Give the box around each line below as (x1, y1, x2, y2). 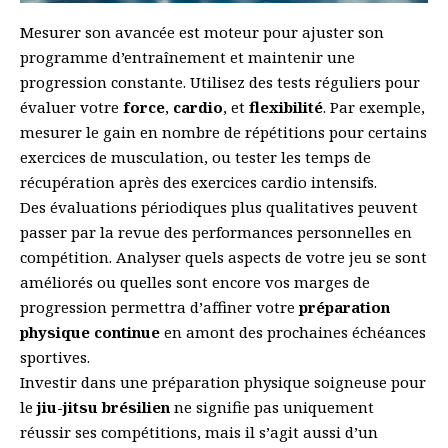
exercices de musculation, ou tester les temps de (20, 146, 371, 167)
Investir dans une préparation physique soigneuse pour (20, 371, 426, 392)
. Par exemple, (323, 96, 425, 117)
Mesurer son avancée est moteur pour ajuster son (20, 21, 384, 42)
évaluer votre (20, 96, 123, 117)
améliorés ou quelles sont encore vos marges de (20, 271, 370, 292)
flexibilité (249, 96, 323, 117)
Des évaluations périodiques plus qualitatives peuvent (20, 196, 418, 217)
